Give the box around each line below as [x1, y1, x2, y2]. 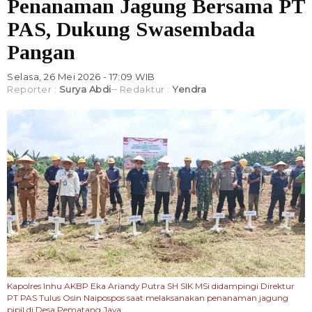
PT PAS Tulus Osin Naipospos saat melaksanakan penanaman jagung [7, 292, 288, 304]
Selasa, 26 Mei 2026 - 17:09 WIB [7, 71, 155, 83]
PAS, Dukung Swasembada [7, 17, 255, 41]
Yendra [172, 84, 206, 95]
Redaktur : [119, 84, 172, 95]
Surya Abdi [58, 84, 111, 95]
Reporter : [7, 84, 59, 95]
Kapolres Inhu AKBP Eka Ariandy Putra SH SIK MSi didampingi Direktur [7, 281, 295, 292]
